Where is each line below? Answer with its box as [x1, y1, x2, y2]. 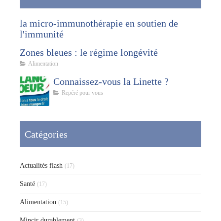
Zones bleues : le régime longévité [20, 46, 158, 58]
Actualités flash [20, 161, 63, 169]
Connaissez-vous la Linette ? [53, 75, 169, 87]
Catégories [25, 128, 68, 140]
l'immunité [20, 28, 64, 39]
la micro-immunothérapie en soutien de [20, 17, 178, 29]
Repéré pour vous [62, 89, 103, 96]
